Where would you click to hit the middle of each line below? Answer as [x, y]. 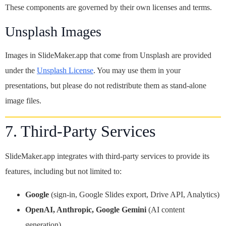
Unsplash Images [53, 32]
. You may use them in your [137, 70]
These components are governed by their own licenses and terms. [108, 7]
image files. [23, 101]
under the [21, 70]
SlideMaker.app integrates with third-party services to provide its [107, 156]
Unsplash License [65, 70]
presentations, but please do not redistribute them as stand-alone [106, 86]
